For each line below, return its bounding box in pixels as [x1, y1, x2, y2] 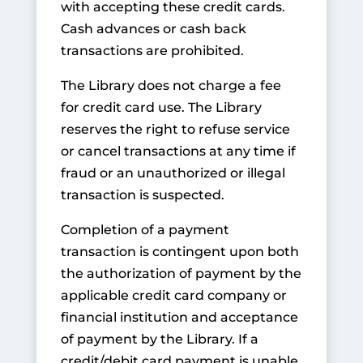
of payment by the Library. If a [60, 331, 258, 347]
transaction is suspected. [60, 187, 224, 203]
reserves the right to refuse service [60, 122, 290, 137]
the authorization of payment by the [60, 266, 301, 281]
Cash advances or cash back [60, 21, 246, 36]
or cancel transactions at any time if [60, 143, 296, 159]
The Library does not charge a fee [60, 78, 281, 93]
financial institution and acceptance [60, 310, 298, 325]
